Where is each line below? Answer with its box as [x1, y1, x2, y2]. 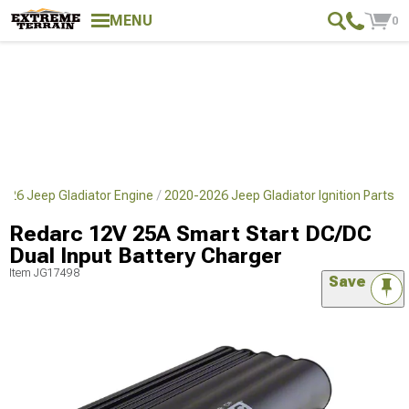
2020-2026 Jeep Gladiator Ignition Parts [164, 188, 394, 203]
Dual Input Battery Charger [9, 243, 282, 268]
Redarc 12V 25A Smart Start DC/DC [9, 221, 372, 246]
